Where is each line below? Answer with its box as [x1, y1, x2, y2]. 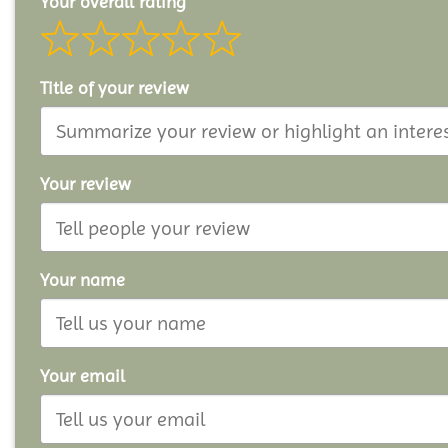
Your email [40, 366, 125, 387]
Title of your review [40, 78, 189, 99]
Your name [40, 270, 125, 291]
